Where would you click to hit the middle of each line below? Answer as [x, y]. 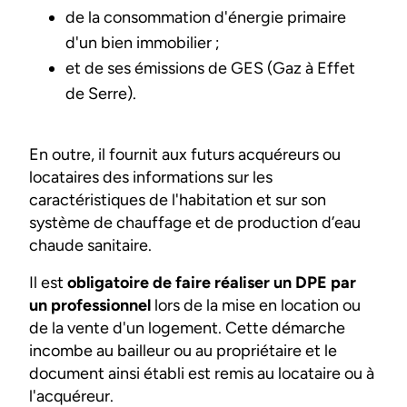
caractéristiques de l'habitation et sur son [178, 199]
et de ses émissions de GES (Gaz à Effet [210, 68]
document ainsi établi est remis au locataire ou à [202, 373]
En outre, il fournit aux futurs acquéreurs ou [185, 154]
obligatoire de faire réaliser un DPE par [212, 282]
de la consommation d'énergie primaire [206, 17]
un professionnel [92, 305]
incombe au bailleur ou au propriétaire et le [183, 350]
